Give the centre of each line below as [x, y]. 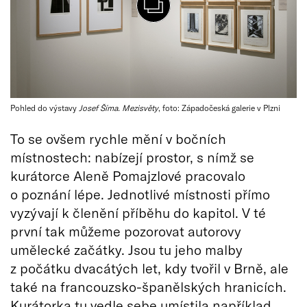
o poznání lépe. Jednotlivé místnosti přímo [140, 194]
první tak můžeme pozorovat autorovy [126, 231]
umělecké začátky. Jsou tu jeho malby [126, 249]
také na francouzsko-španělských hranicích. [148, 286]
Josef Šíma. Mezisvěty [119, 107]
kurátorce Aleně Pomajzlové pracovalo [128, 175]
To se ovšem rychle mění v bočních [118, 138]
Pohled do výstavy [45, 107]
